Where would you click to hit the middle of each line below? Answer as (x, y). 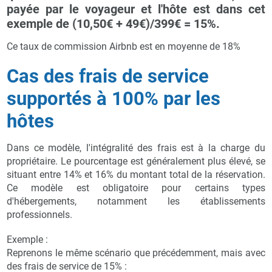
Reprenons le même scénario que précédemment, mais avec (136, 253)
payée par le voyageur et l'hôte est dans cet (136, 9)
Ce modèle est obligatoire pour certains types (136, 188)
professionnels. (40, 214)
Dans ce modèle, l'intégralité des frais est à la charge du (136, 148)
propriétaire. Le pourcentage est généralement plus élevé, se (136, 161)
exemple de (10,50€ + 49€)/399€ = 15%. (114, 23)
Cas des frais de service (108, 76)
